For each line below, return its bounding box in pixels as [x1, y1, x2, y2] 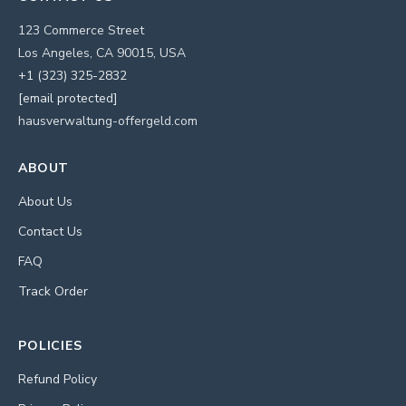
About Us [18, 192, 72, 210]
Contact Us [18, 222, 82, 240]
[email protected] [18, 89, 118, 107]
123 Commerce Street [18, 21, 144, 39]
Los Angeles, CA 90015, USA [18, 43, 186, 62]
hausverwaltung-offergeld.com [18, 111, 198, 130]
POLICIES [18, 336, 82, 354]
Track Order [18, 282, 88, 300]
